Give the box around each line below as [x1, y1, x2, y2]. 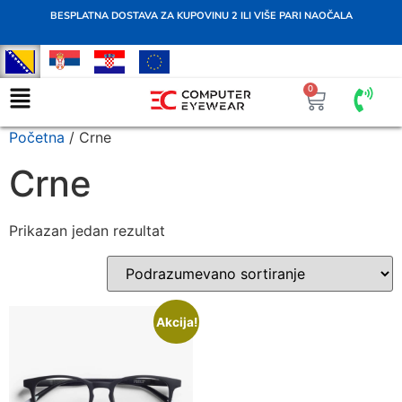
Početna [9, 127, 65, 146]
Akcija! [155, 314, 197, 329]
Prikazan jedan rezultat [9, 221, 165, 240]
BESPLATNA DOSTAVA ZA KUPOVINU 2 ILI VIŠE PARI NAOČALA [49, 9, 353, 22]
